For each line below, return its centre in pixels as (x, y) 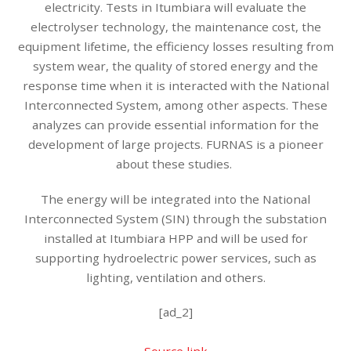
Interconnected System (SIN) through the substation (175, 218)
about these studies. (175, 163)
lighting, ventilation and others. (175, 277)
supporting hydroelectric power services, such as (175, 257)
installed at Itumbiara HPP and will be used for (175, 238)
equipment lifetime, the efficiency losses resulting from (175, 46)
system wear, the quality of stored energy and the (175, 65)
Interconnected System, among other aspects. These (175, 105)
